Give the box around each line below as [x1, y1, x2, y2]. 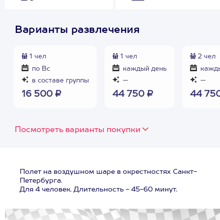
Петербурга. [20, 177, 62, 184]
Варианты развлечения [15, 26, 139, 35]
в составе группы [30, 78, 89, 84]
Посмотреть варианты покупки [15, 126, 140, 134]
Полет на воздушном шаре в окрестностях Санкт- [20, 168, 197, 175]
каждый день [121, 66, 166, 72]
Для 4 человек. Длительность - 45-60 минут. [20, 186, 177, 193]
